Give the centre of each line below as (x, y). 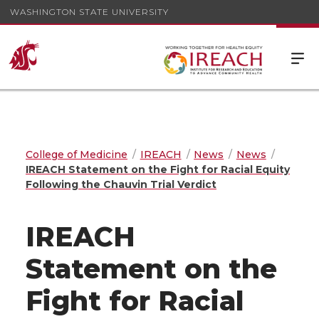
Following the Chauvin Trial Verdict (121, 184)
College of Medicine (77, 155)
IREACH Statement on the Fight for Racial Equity (158, 169)
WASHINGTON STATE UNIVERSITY (89, 11)
